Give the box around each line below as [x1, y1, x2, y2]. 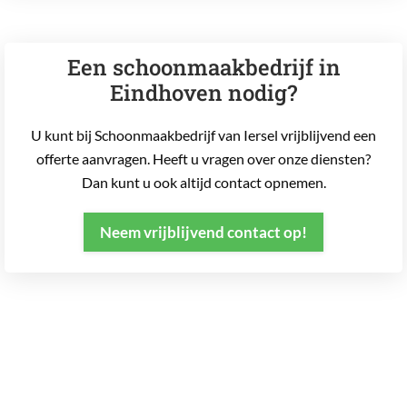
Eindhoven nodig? [110, 77, 297, 107]
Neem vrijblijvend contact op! [100, 222, 307, 242]
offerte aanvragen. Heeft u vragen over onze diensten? [36, 149, 371, 167]
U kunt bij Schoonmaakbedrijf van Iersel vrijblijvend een [31, 125, 376, 144]
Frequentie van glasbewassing [36, 361, 354, 391]
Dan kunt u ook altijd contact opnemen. [81, 173, 326, 191]
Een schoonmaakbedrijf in [66, 52, 341, 82]
